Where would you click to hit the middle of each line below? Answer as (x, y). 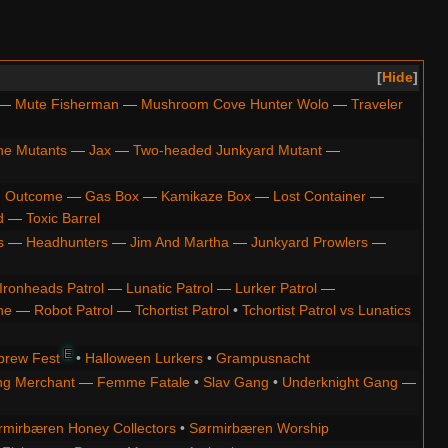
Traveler (376, 103)
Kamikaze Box (205, 195)
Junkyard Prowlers (309, 241)
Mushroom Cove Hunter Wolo (234, 103)
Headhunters (66, 241)
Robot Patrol (73, 309)
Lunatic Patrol (169, 287)
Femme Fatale (143, 381)
